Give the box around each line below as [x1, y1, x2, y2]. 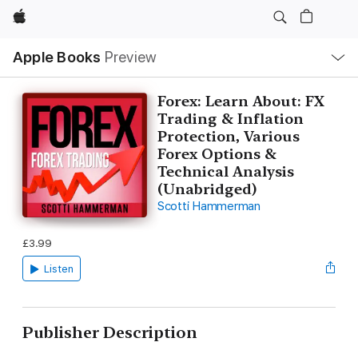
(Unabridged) [157, 181, 257, 197]
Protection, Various [157, 128, 300, 145]
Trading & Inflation [157, 110, 304, 127]
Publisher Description [22, 323, 197, 342]
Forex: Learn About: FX [157, 93, 324, 109]
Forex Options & [157, 145, 276, 162]
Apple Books [13, 48, 101, 66]
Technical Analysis [157, 163, 294, 180]
